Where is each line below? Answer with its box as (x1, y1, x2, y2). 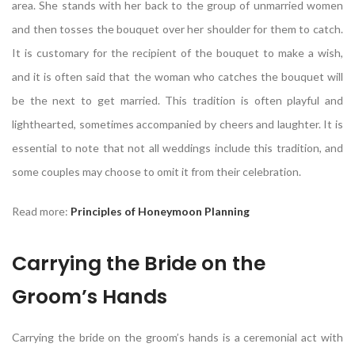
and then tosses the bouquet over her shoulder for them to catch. (12, 21, 343, 36)
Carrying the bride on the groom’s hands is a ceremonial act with (12, 330, 343, 344)
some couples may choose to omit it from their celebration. (12, 164, 301, 178)
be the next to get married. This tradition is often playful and (12, 93, 343, 107)
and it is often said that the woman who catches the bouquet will (12, 69, 343, 83)
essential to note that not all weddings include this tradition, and (12, 140, 343, 155)
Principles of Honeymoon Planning (71, 204, 250, 218)
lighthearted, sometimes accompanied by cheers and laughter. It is (12, 116, 343, 131)
